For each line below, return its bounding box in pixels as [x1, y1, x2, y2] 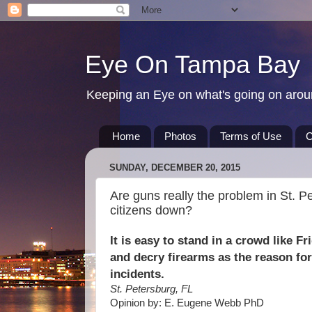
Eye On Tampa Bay [85, 50, 300, 79]
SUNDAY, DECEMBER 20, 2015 [109, 162, 240, 173]
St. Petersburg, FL [110, 283, 193, 295]
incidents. [110, 267, 164, 281]
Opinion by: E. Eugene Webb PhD [110, 297, 264, 309]
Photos [164, 130, 196, 143]
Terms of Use [220, 130, 282, 143]
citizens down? [110, 203, 192, 217]
